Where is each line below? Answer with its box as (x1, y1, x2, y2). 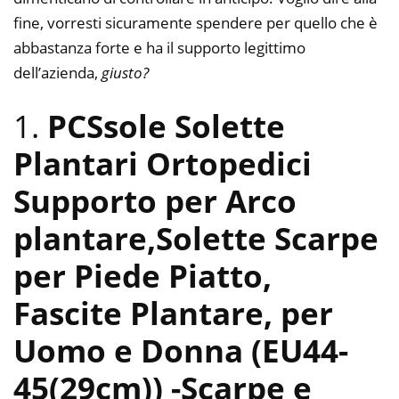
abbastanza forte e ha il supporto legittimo (13, 37, 305, 58)
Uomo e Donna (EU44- (13, 330, 348, 372)
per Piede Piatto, (13, 255, 272, 297)
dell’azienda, (13, 61, 102, 83)
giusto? (102, 61, 149, 83)
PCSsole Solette (47, 105, 285, 148)
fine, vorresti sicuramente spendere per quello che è (13, 12, 378, 33)
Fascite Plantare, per (13, 292, 333, 335)
